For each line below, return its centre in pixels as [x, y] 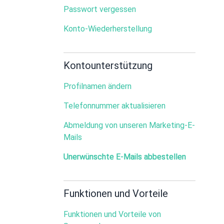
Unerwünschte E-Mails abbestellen [125, 157]
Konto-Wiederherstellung [108, 29]
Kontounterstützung [108, 65]
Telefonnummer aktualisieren [114, 106]
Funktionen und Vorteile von [112, 214]
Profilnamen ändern [97, 86]
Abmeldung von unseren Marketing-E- [129, 125]
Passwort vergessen [100, 9]
